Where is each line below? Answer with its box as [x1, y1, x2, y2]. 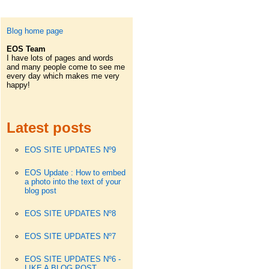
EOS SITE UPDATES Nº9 [24, 145, 116, 154]
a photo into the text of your [24, 177, 121, 186]
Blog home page [6, 26, 63, 35]
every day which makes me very [6, 71, 119, 80]
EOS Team [6, 44, 46, 53]
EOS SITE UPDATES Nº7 [24, 232, 116, 241]
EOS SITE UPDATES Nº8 [24, 209, 116, 218]
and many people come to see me [6, 62, 125, 71]
